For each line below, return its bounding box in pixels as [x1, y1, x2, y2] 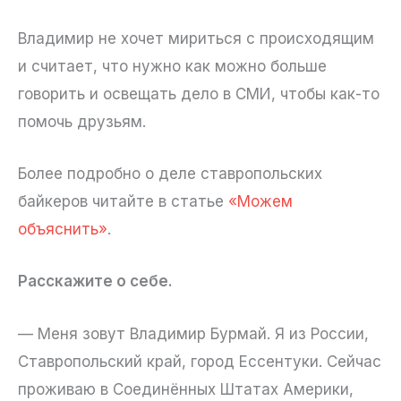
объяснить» [18, 220, 107, 239]
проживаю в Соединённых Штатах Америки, [18, 380, 354, 398]
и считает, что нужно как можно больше [18, 57, 327, 76]
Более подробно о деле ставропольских [18, 165, 322, 183]
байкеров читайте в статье [18, 192, 228, 211]
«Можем [228, 192, 293, 211]
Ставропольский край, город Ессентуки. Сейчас [18, 352, 381, 371]
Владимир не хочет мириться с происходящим [18, 30, 374, 48]
